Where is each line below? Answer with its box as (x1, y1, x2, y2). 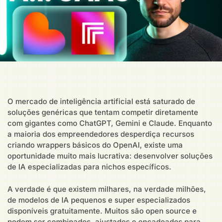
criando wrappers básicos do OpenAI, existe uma (7, 140, 183, 150)
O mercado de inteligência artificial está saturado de (7, 97, 195, 107)
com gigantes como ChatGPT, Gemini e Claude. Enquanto (7, 118, 212, 128)
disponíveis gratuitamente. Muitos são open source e (7, 206, 197, 216)
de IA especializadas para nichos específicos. (7, 162, 171, 172)
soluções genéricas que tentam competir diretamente (7, 108, 198, 117)
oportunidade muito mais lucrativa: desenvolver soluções (7, 151, 213, 161)
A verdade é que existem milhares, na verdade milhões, (7, 184, 206, 194)
